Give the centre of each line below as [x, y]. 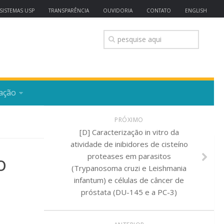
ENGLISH [196, 10]
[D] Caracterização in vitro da [129, 132]
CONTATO [159, 10]
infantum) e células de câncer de [129, 180]
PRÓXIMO [129, 120]
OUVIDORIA [118, 10]
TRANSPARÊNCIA [69, 10]
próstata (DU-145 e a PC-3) [129, 192]
